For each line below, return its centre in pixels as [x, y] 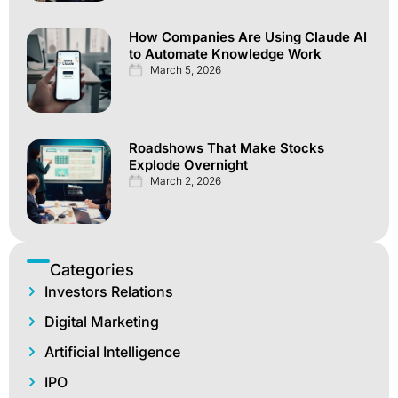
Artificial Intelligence [112, 351]
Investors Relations [109, 291]
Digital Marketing [102, 321]
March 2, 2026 [186, 180]
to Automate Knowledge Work [225, 53]
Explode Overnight [188, 164]
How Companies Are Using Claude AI [248, 36]
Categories [92, 269]
